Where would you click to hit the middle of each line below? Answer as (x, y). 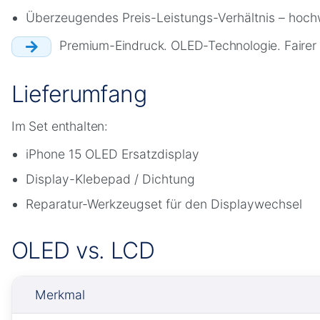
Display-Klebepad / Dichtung (110, 179)
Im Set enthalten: (60, 126)
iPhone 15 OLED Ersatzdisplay (112, 154)
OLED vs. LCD (83, 250)
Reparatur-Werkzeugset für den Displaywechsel (164, 204)
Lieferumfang (79, 94)
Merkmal (60, 294)
